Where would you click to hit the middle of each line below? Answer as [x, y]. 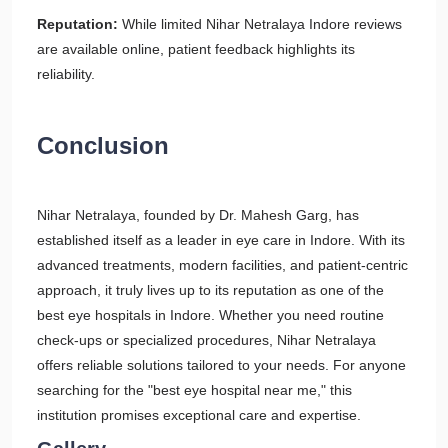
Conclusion [103, 145]
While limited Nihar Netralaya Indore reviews [262, 24]
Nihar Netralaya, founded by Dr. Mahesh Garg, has [198, 215]
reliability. [66, 74]
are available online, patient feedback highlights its [196, 49]
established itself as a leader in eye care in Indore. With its [221, 240]
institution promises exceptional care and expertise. [199, 415]
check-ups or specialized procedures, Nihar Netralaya [206, 340]
